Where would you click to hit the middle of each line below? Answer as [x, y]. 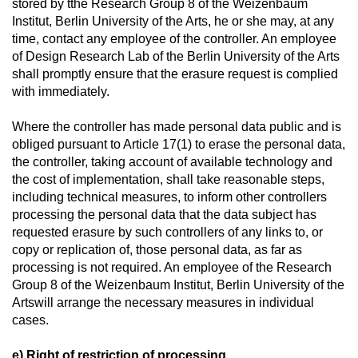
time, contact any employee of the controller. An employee [174, 39]
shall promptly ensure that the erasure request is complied [175, 74]
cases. [30, 320]
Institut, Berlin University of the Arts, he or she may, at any [173, 21]
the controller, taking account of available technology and [172, 162]
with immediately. [61, 91]
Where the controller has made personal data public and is [177, 127]
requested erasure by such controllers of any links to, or [167, 232]
